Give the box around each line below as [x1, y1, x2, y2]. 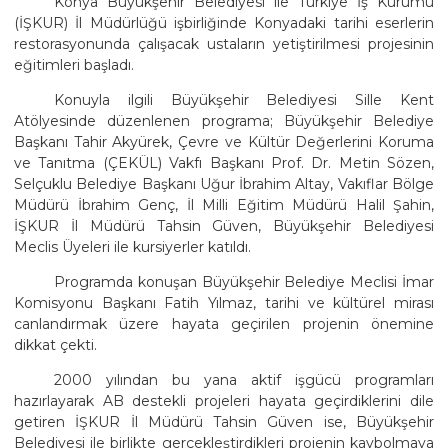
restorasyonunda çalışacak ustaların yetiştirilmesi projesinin [14, 35, 434, 54]
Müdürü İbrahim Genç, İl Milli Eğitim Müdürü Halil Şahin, [14, 196, 434, 215]
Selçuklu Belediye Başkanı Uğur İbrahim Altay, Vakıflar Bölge [14, 175, 434, 194]
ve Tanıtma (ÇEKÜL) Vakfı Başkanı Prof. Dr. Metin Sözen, [14, 154, 434, 173]
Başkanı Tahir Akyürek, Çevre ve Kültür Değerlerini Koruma [14, 133, 434, 152]
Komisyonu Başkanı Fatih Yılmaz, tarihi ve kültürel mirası [14, 294, 434, 313]
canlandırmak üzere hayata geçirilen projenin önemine [14, 315, 434, 334]
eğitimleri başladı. [14, 56, 134, 75]
